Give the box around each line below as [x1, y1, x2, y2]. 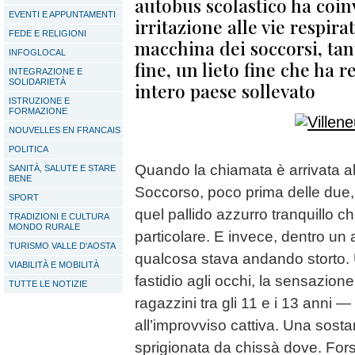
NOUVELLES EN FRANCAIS [9, 125, 120, 135]
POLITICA [9, 144, 48, 154]
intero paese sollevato [135, 78, 315, 103]
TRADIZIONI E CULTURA [9, 212, 109, 221]
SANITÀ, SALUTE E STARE [9, 163, 116, 173]
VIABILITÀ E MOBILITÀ [9, 260, 99, 269]
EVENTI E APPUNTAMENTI [9, 10, 116, 19]
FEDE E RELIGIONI [9, 29, 86, 38]
